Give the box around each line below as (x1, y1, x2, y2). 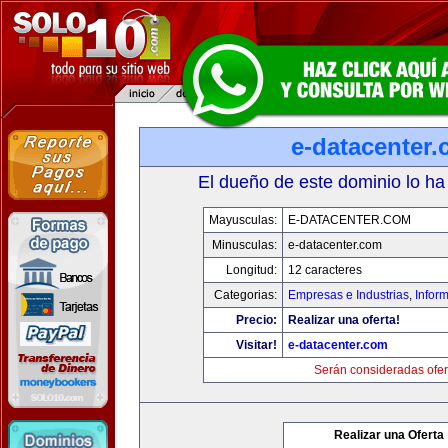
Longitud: (225, 263, 277, 277)
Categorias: (213, 288, 277, 302)
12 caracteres (287, 263, 362, 277)
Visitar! (235, 338, 277, 352)
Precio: (235, 313, 277, 327)
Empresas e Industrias (287, 288, 409, 302)
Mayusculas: (208, 213, 277, 227)
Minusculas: (211, 238, 277, 252)
